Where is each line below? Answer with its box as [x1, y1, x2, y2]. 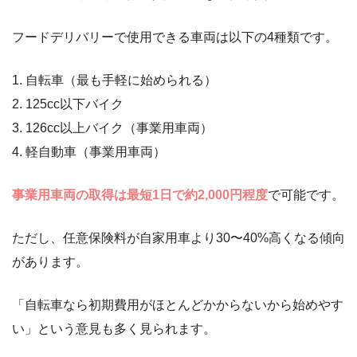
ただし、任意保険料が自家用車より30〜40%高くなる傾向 [12, 230, 345, 245]
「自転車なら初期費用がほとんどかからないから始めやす [12, 297, 343, 312]
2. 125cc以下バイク [12, 96, 124, 111]
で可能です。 [268, 187, 344, 202]
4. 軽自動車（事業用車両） [12, 144, 166, 159]
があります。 [12, 254, 88, 269]
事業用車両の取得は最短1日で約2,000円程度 [12, 187, 268, 202]
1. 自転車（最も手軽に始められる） [12, 73, 217, 87]
